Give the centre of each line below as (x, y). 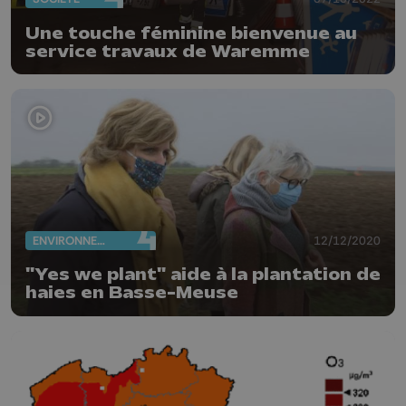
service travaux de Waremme (168, 51)
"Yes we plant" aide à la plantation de (203, 275)
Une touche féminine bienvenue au (191, 33)
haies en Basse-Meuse (132, 293)
